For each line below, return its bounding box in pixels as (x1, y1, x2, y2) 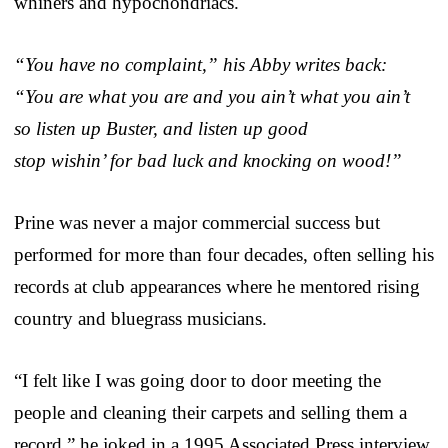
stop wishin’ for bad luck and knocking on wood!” (14, 149, 402, 171)
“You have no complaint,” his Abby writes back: (14, 53, 387, 75)
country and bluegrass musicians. (14, 307, 267, 329)
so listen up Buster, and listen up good (14, 117, 308, 139)
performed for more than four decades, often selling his (14, 243, 434, 265)
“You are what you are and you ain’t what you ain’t (14, 85, 410, 107)
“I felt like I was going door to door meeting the (14, 369, 381, 391)
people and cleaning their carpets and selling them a (14, 401, 407, 423)
